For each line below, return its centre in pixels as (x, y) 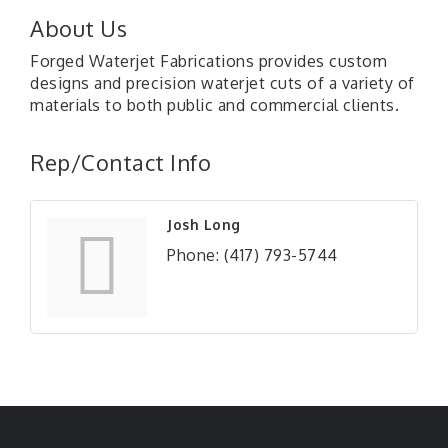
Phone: (193, 255)
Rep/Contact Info (120, 162)
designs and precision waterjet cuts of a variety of (222, 83)
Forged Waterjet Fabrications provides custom (208, 61)
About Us (78, 28)
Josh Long (204, 225)
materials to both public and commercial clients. (214, 105)
